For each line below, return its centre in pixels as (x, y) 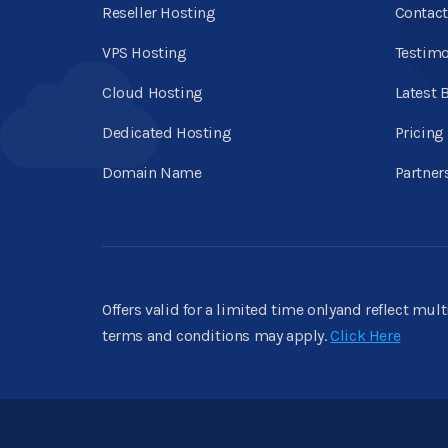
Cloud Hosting (152, 92)
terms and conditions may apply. (216, 335)
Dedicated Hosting (167, 132)
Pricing (419, 132)
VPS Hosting (144, 52)
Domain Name (152, 172)
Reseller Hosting (159, 12)
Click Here (365, 335)
